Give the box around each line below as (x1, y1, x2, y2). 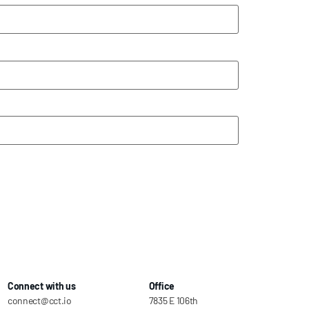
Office (148, 279, 175, 292)
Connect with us (7, 279, 76, 292)
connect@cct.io (7, 294, 72, 306)
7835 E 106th (148, 294, 199, 306)
